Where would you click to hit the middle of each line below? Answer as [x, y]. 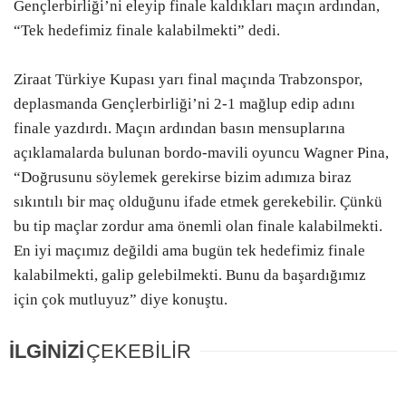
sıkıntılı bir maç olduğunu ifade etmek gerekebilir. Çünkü [198, 202]
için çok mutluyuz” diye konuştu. [121, 300]
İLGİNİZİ [47, 352]
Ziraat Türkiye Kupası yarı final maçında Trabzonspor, [188, 80]
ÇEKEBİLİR [139, 352]
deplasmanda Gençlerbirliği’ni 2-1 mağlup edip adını [184, 104]
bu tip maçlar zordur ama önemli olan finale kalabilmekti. [198, 227]
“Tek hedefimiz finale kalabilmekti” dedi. [147, 31]
